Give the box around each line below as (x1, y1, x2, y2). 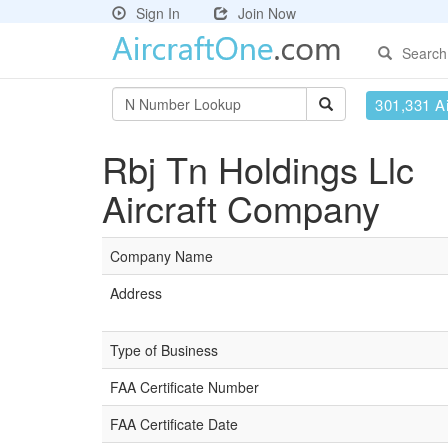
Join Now (238, 3, 296, 23)
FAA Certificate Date (110, 414, 238, 434)
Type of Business (110, 340, 218, 360)
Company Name (110, 246, 213, 266)
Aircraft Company (102, 182, 380, 233)
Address (110, 283, 162, 303)
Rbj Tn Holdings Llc (102, 143, 414, 194)
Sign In (136, 3, 180, 23)
